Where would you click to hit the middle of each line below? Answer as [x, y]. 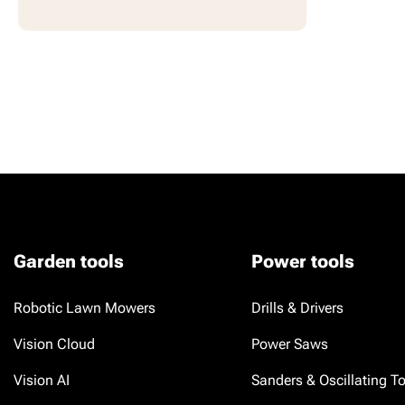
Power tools [302, 261]
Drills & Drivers [297, 308]
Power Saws [289, 344]
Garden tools [69, 261]
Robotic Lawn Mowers [85, 308]
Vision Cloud [54, 344]
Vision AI [42, 380]
